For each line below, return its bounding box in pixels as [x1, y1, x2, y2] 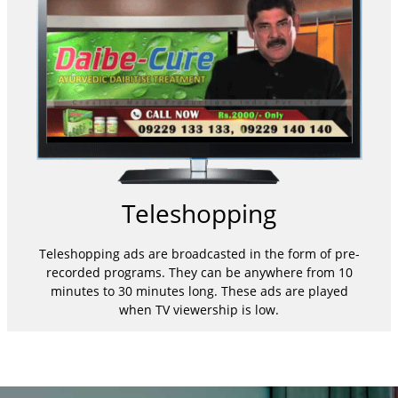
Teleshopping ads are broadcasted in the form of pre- [38, 245, 360, 263]
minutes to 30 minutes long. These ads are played [50, 283, 348, 300]
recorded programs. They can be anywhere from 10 [45, 264, 353, 282]
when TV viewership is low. [119, 301, 279, 319]
